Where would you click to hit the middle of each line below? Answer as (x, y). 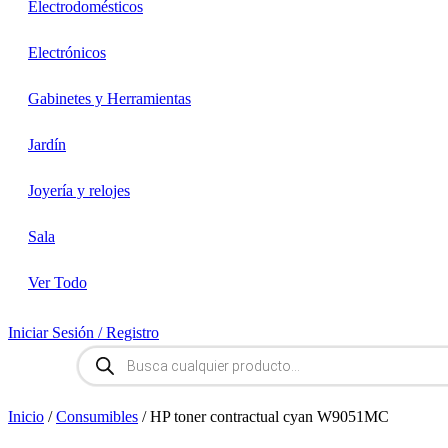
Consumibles (97, 416)
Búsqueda (107, 352)
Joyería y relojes (79, 190)
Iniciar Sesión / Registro (83, 332)
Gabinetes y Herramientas (109, 98)
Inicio (26, 416)
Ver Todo (57, 282)
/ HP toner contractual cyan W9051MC (263, 416)
